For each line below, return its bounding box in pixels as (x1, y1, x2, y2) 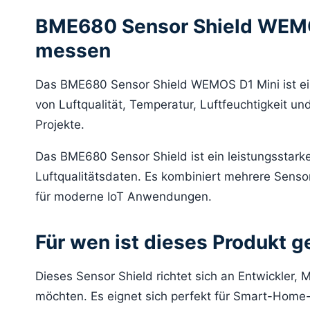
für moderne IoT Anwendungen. (35, 189, 212, 203)
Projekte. (35, 117, 84, 131)
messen (35, 38, 111, 62)
